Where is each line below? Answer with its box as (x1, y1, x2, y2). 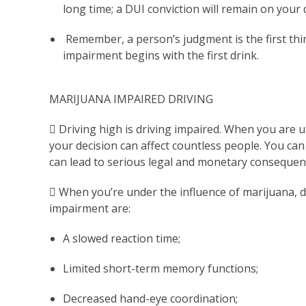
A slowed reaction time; (63, 231, 180, 247)
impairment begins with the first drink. (63, 48, 259, 64)
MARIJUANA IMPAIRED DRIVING (49, 92, 213, 107)
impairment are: (49, 201, 130, 217)
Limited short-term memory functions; (63, 261, 258, 277)
